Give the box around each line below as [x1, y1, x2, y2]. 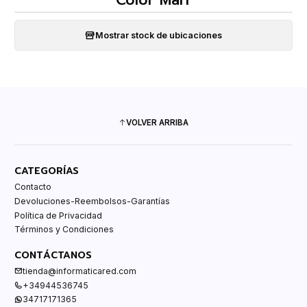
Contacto [14, 182, 51, 193]
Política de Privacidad [14, 210, 102, 221]
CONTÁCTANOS [14, 248, 92, 263]
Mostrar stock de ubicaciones [95, 29, 222, 40]
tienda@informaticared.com [23, 266, 136, 277]
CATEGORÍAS [14, 164, 79, 179]
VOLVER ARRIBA [126, 118, 188, 128]
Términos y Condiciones [14, 224, 114, 235]
